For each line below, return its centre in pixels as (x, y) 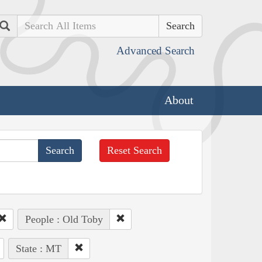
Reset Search (135, 150)
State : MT (38, 248)
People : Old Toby (64, 219)
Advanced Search (156, 51)
